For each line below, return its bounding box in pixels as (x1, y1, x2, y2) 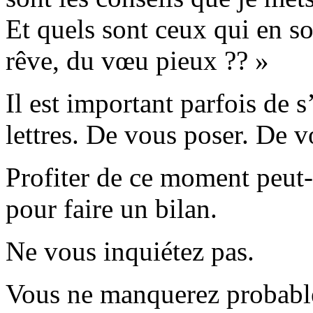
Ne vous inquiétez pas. (6, 235, 254, 266)
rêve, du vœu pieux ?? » (6, 45, 269, 75)
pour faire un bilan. (6, 193, 217, 224)
